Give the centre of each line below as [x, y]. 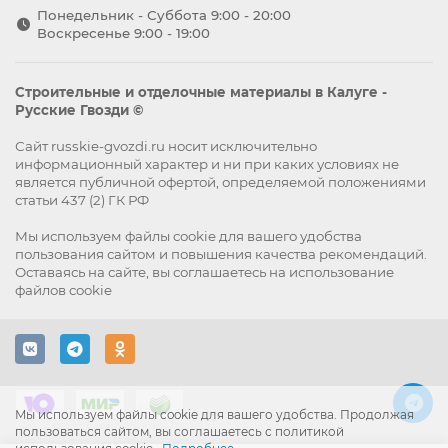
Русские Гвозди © [79, 110]
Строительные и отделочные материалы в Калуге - [201, 92]
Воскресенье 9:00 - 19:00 [123, 33]
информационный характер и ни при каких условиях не [207, 164]
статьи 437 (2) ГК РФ [82, 200]
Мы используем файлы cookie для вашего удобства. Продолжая [214, 414]
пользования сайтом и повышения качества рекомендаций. [221, 254]
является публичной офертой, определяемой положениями [220, 182]
